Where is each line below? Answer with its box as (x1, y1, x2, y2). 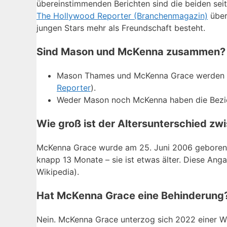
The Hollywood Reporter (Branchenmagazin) (36, 10, 208, 21)
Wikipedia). (36, 166, 79, 177)
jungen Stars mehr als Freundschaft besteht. (36, 22, 205, 33)
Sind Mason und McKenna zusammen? (36, 45, 225, 58)
